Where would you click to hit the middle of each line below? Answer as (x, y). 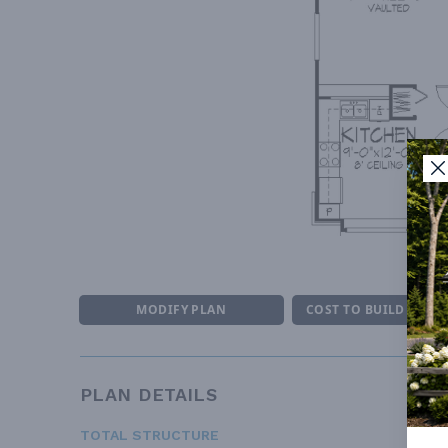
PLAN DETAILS (149, 395)
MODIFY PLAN (181, 310)
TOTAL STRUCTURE (149, 435)
